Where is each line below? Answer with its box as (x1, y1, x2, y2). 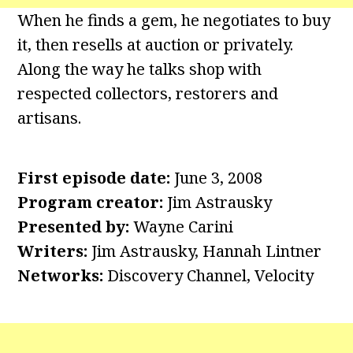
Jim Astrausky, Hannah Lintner (87, 240, 322, 262)
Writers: (17, 240, 88, 262)
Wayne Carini (129, 216, 234, 238)
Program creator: (17, 191, 164, 214)
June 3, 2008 (170, 167, 263, 189)
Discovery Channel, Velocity (103, 265, 314, 287)
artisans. (17, 107, 82, 129)
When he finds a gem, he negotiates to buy (17, 9, 331, 32)
